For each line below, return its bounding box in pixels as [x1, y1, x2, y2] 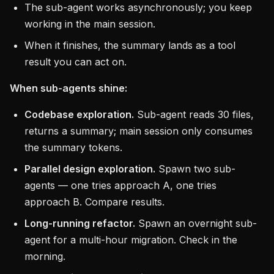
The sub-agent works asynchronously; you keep [24, 1, 252, 13]
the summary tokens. [24, 141, 122, 154]
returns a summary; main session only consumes [24, 125, 253, 137]
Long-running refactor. [24, 217, 135, 229]
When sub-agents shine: [10, 82, 127, 94]
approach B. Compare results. [24, 196, 165, 208]
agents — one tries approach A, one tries [24, 179, 217, 191]
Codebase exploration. [24, 108, 134, 120]
